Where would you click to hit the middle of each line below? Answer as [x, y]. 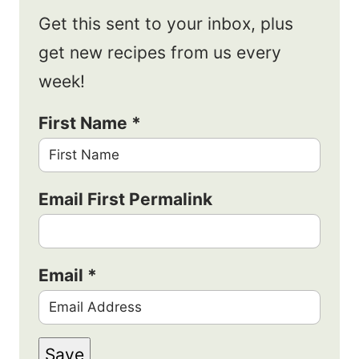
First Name [85, 123]
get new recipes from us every [160, 53]
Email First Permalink [125, 200]
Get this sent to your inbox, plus [166, 24]
